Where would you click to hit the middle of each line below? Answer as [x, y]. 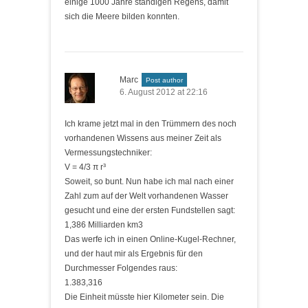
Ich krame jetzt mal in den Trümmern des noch [151, 124]
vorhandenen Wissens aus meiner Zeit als [143, 138]
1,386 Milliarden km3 [104, 225]
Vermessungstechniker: [108, 153]
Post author [164, 80]
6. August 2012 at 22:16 [164, 92]
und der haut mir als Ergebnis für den [134, 254]
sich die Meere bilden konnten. [122, 16]
